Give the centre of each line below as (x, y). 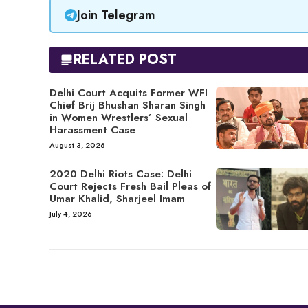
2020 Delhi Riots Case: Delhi (121, 174)
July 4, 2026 (71, 213)
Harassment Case (92, 130)
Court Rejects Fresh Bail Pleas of (130, 186)
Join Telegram (116, 15)
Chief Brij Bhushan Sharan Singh (128, 106)
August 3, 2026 (77, 145)
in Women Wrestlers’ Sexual (119, 118)
